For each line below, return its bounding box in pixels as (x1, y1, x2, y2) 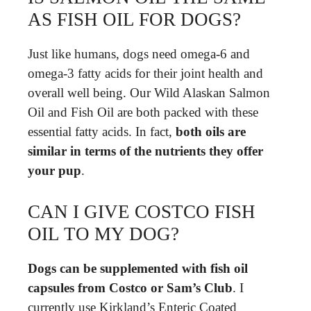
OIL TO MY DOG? (28, 223, 179, 244)
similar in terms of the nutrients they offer (28, 144, 263, 158)
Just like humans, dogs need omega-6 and (28, 47, 250, 61)
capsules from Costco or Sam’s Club (28, 280, 233, 295)
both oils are (176, 124, 246, 139)
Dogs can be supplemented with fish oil (28, 260, 248, 276)
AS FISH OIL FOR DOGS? (28, 9, 241, 30)
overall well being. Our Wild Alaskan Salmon (28, 85, 270, 100)
